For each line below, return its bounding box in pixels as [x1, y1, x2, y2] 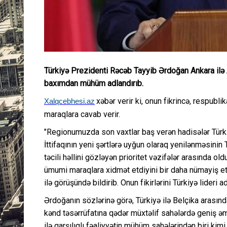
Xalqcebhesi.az [44, 97, 95, 105]
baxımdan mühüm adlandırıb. [44, 79, 143, 88]
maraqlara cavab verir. [44, 109, 120, 119]
